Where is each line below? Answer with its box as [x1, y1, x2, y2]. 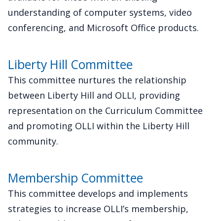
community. [8, 135, 58, 147]
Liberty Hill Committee [8, 56, 133, 73]
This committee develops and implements [8, 187, 188, 200]
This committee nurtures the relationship [8, 74, 186, 86]
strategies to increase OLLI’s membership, [8, 203, 188, 215]
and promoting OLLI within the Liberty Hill [8, 120, 189, 132]
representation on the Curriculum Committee [8, 105, 203, 117]
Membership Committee [8, 170, 143, 186]
